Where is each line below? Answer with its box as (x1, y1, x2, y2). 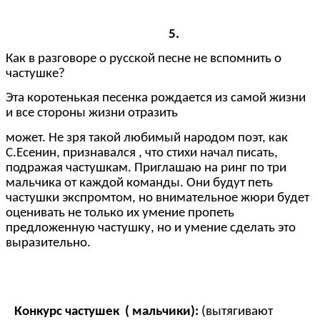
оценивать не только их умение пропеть (6, 206, 234, 220)
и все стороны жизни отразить (6, 106, 178, 121)
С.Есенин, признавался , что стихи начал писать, (6, 146, 278, 160)
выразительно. (6, 236, 91, 250)
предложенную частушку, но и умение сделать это (6, 221, 296, 235)
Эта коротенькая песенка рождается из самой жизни (6, 91, 306, 106)
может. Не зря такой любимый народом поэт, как (6, 131, 288, 145)
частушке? (6, 67, 65, 81)
